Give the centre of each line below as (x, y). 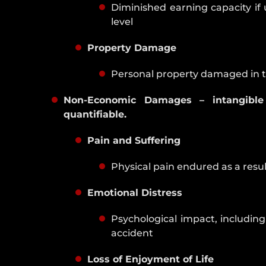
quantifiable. (95, 115)
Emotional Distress (135, 193)
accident (132, 233)
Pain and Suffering (134, 141)
